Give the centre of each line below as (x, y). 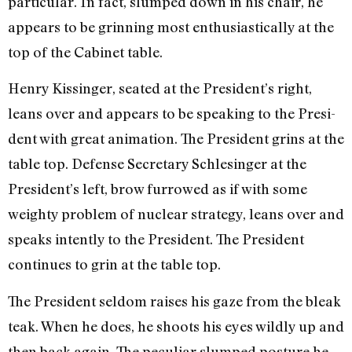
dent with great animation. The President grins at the (176, 139)
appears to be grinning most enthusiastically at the (171, 26)
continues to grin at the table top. (114, 264)
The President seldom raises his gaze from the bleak (174, 301)
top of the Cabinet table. (85, 51)
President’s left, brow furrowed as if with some (158, 189)
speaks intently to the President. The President (156, 239)
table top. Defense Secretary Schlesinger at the (157, 164)
